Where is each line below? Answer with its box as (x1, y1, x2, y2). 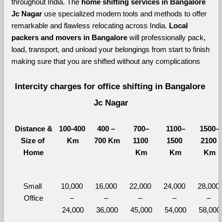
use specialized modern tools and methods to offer (44, 9, 207, 18)
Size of (20, 136, 45, 145)
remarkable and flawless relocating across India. (11, 21, 169, 30)
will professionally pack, (129, 33, 206, 42)
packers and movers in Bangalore (11, 33, 129, 42)
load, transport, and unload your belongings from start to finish (11, 45, 210, 54)
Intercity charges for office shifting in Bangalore (14, 81, 205, 91)
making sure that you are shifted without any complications (11, 57, 200, 65)
